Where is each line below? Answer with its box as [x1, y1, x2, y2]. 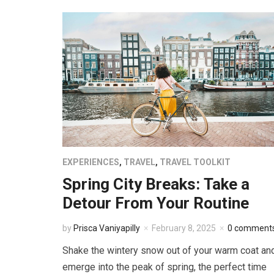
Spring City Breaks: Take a [62, 175, 250, 194]
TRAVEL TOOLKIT [160, 157, 231, 168]
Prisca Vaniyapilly [73, 223, 140, 234]
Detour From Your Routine [62, 194, 249, 213]
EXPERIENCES [62, 157, 119, 168]
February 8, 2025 [152, 223, 216, 234]
